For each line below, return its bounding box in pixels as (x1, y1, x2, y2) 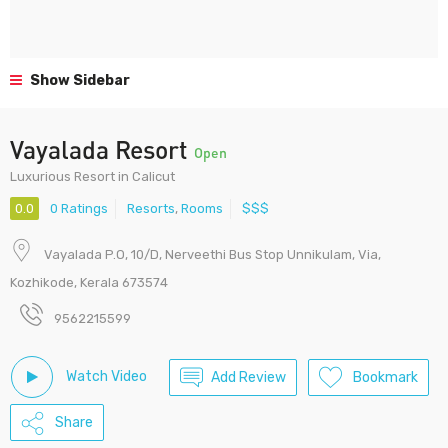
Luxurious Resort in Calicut (10, 169, 175, 184)
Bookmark (353, 368, 418, 386)
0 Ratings (50, 201, 108, 217)
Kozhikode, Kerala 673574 (10, 275, 168, 291)
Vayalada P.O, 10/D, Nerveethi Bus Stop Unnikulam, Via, (44, 247, 381, 263)
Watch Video (63, 367, 147, 385)
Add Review (211, 368, 286, 386)
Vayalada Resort (10, 134, 194, 164)
